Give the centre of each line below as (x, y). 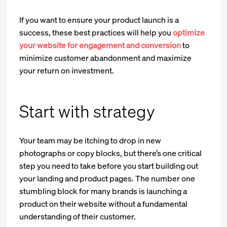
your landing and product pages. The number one (107, 178)
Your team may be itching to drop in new (90, 140)
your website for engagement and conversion (100, 45)
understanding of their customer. (78, 216)
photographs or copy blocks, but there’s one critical (111, 153)
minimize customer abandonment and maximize (106, 58)
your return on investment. (67, 70)
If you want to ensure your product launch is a (99, 20)
